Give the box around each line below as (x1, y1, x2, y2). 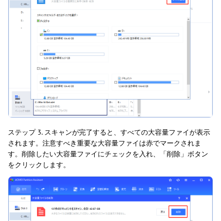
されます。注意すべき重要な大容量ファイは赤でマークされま (8, 139, 201, 147)
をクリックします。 (8, 160, 70, 169)
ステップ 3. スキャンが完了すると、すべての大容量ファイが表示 (8, 128, 210, 137)
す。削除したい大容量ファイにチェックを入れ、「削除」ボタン (8, 149, 208, 158)
